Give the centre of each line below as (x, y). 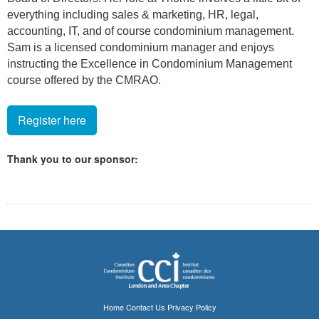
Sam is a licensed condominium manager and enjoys (141, 48)
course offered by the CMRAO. (84, 80)
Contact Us (145, 307)
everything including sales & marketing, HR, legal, (133, 15)
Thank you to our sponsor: (74, 159)
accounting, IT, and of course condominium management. (151, 31)
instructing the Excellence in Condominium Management (150, 64)
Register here (52, 120)
